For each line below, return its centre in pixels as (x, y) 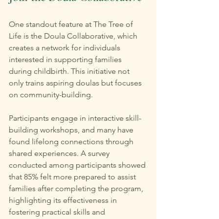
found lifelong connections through (72, 142)
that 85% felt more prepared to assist (73, 177)
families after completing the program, (77, 189)
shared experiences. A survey (60, 153)
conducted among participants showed (78, 165)
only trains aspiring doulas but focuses (76, 83)
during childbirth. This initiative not (70, 71)
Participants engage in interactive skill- (75, 118)
